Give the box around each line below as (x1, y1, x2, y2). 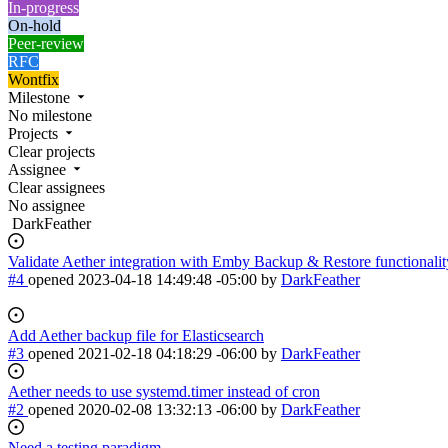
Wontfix (8, 71, 59, 88)
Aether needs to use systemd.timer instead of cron (8, 383, 320, 400)
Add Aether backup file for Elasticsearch (8, 327, 264, 344)
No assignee (8, 197, 85, 214)
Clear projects (8, 143, 95, 160)
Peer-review (8, 35, 84, 52)
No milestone (8, 107, 92, 124)
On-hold (8, 17, 61, 34)
